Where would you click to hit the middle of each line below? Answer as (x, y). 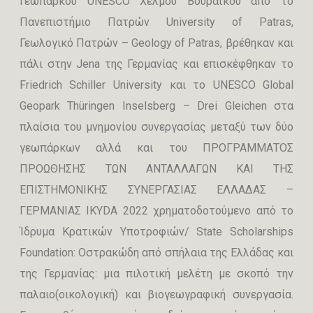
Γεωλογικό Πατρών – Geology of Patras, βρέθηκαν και (156, 43)
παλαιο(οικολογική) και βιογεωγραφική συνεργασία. (156, 294)
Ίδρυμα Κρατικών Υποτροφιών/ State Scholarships (156, 232)
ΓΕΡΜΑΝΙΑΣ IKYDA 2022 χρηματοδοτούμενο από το (156, 211)
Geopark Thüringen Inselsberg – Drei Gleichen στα (156, 106)
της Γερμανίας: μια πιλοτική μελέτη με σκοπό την (156, 274)
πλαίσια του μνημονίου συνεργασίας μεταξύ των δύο (156, 127)
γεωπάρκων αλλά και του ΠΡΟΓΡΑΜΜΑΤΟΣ (156, 148)
